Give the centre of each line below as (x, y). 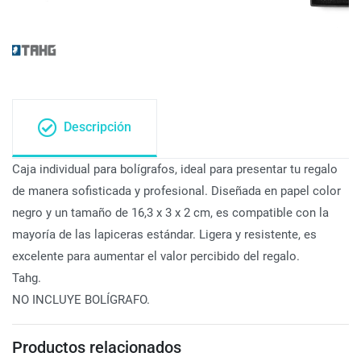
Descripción (98, 127)
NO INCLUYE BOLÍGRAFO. (81, 300)
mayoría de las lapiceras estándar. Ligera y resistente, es (164, 234)
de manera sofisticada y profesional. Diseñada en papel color (176, 191)
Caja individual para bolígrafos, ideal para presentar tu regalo (175, 169)
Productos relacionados (97, 347)
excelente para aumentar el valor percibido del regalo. (156, 256)
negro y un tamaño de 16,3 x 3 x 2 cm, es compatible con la (170, 213)
